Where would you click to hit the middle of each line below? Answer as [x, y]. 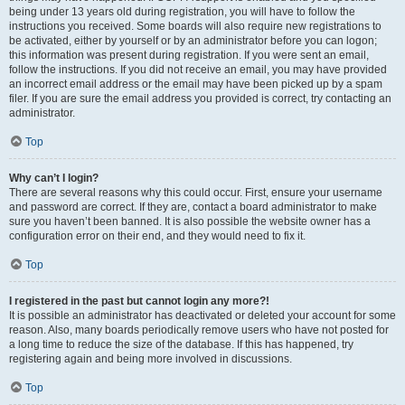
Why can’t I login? [54, 178]
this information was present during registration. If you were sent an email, [189, 55]
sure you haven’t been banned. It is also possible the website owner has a [190, 221]
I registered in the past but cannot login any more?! [139, 301]
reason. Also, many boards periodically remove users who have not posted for [199, 330]
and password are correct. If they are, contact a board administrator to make [193, 207]
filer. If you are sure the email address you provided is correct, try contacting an [200, 99]
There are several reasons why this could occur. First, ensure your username [196, 193]
